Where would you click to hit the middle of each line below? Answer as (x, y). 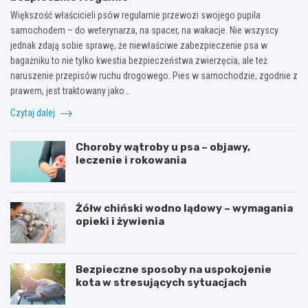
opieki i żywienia (120, 222)
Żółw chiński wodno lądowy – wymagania (184, 209)
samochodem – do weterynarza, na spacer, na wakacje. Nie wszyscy (144, 31)
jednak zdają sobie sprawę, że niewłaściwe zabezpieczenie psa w (139, 46)
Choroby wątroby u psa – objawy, (163, 147)
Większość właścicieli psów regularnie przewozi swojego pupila (135, 15)
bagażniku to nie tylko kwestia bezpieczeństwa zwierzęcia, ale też (139, 61)
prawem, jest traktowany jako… (70, 91)
